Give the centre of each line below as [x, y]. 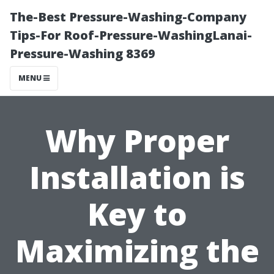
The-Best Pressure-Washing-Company [128, 17]
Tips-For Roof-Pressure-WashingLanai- [131, 35]
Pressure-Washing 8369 [83, 54]
